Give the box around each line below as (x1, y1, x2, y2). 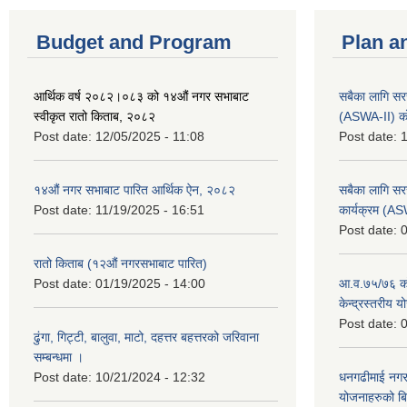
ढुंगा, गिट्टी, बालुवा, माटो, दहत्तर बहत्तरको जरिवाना (34, 329, 259, 344)
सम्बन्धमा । (34, 349, 84, 364)
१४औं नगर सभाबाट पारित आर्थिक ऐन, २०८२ (34, 182, 235, 197)
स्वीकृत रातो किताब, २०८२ (34, 108, 155, 124)
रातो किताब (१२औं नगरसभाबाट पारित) (34, 255, 207, 271)
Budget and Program (36, 30, 232, 54)
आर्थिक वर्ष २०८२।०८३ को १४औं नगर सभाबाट (34, 88, 249, 104)
